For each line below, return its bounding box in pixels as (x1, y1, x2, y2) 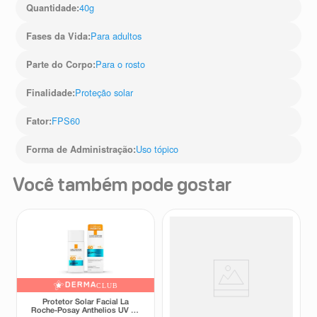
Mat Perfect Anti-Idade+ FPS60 (175, 308, 288, 316)
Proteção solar (75, 86, 134, 100)
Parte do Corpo (26, 58, 93, 71)
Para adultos (91, 29, 142, 43)
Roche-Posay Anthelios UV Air (30, 307, 141, 315)
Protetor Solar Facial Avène (181, 299, 282, 307)
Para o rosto (96, 57, 146, 71)
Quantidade (26, 1, 77, 15)
